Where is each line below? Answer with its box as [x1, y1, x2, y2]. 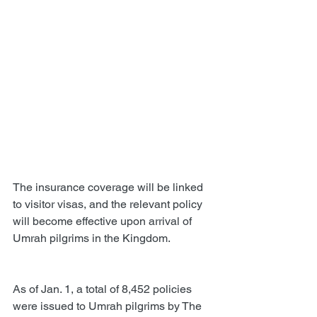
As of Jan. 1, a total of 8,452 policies [13, 282, 195, 296]
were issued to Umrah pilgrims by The [13, 299, 204, 313]
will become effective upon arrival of [13, 214, 195, 228]
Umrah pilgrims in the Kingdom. [13, 231, 171, 245]
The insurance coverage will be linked [13, 180, 206, 194]
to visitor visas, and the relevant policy [13, 197, 205, 211]
